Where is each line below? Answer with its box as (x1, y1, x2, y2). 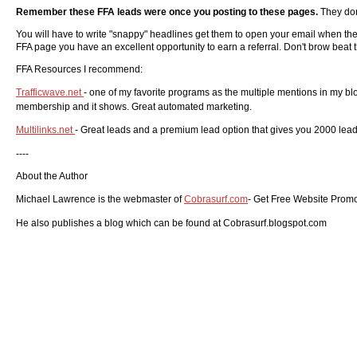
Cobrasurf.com (184, 194, 248, 205)
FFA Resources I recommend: (16, 64, 143, 75)
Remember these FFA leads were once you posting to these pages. (16, 6, 320, 18)
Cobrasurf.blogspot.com (223, 218, 327, 229)
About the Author (16, 171, 88, 182)
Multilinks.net (16, 124, 75, 135)
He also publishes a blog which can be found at (16, 218, 223, 229)
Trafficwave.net (16, 87, 84, 98)
